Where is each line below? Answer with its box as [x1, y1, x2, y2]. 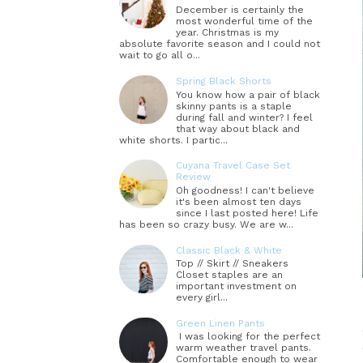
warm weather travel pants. [176, 342, 311, 354]
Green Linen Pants [176, 317, 265, 329]
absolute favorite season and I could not [119, 38, 320, 50]
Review [176, 171, 211, 183]
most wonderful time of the [176, 15, 313, 28]
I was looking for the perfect [176, 331, 320, 343]
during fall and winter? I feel [176, 111, 313, 123]
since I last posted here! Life [176, 207, 318, 219]
